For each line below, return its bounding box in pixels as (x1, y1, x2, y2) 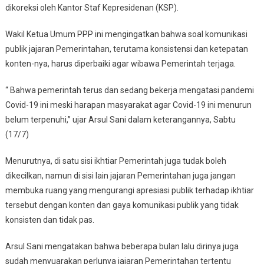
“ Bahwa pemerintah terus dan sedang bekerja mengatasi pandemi (5, 85, 254, 95)
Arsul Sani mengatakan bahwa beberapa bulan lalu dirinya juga (5, 242, 239, 252)
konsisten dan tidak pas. (5, 215, 94, 225)
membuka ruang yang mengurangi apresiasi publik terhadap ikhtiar (5, 186, 254, 196)
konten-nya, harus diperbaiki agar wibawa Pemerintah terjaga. (5, 59, 236, 69)
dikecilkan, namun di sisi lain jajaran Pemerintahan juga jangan (5, 171, 236, 181)
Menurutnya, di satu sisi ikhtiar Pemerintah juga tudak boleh (5, 156, 226, 166)
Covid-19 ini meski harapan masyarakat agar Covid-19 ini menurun (5, 100, 252, 110)
